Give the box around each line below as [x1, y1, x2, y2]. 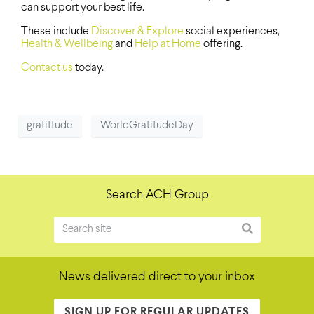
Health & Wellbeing [21, 38, 113, 49]
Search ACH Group [105, 189, 209, 201]
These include [21, 25, 91, 36]
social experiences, [184, 25, 280, 36]
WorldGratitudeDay [100, 121, 193, 131]
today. [73, 62, 104, 73]
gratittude [27, 121, 73, 131]
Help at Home [135, 38, 201, 49]
